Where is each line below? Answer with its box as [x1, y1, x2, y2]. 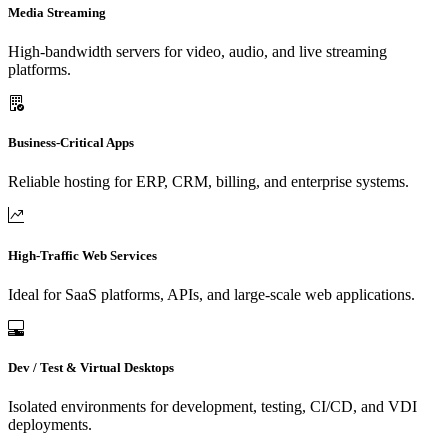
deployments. [8, 416, 92, 434]
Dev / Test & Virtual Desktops [8, 359, 174, 375]
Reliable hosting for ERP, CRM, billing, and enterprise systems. [8, 173, 409, 191]
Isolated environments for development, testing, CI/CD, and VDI [8, 398, 417, 416]
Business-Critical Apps [8, 135, 134, 151]
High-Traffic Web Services [8, 247, 157, 263]
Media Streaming [8, 4, 106, 20]
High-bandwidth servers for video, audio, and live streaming [8, 43, 387, 61]
